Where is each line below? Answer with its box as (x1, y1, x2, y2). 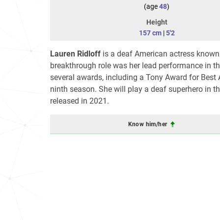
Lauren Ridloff (50, 49, 101, 58)
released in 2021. (50, 96, 109, 106)
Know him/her (128, 120, 169, 128)
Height (146, 18, 167, 26)
